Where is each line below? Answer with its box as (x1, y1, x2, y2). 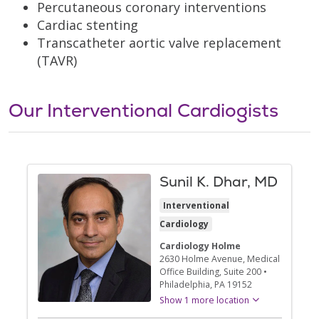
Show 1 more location (159, 294, 249, 306)
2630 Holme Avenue (159, 253, 243, 265)
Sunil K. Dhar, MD (159, 172, 278, 191)
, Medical (243, 253, 280, 265)
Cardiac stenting (37, 16, 138, 33)
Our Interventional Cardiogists (9, 98, 278, 122)
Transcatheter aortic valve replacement (37, 33, 281, 51)
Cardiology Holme (159, 240, 241, 252)
